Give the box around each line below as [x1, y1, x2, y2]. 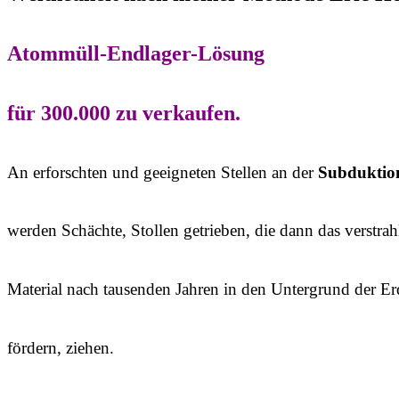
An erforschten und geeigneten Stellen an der [7, 162, 318, 182]
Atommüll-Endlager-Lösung [7, 41, 265, 65]
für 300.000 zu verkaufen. [7, 101, 240, 125]
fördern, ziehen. [7, 338, 114, 357]
